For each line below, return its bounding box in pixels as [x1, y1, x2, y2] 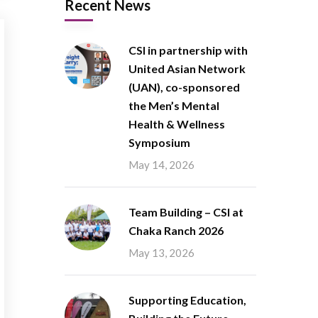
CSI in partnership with [128, 43, 248, 57]
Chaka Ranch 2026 [128, 224, 224, 237]
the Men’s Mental [128, 99, 219, 112]
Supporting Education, [128, 293, 246, 307]
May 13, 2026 [128, 246, 194, 259]
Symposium [128, 136, 190, 149]
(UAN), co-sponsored [128, 80, 240, 94]
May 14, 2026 [128, 158, 194, 171]
